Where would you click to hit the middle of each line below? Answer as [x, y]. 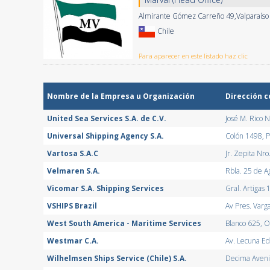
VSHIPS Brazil [72, 206]
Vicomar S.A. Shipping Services [105, 188]
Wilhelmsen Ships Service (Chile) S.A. [117, 258]
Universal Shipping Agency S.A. [105, 136]
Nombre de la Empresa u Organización [121, 96]
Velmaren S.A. [74, 171]
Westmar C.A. [73, 241]
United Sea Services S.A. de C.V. [107, 118]
